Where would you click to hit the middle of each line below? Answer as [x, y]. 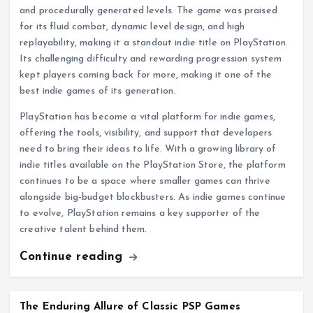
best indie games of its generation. [98, 91]
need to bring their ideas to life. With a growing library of [148, 149]
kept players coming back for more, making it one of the [146, 75]
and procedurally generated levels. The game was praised [148, 10]
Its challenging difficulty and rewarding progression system [151, 59]
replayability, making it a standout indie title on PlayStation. [154, 43]
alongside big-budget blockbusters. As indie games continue [153, 197]
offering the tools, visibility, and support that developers [146, 133]
